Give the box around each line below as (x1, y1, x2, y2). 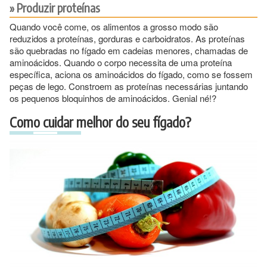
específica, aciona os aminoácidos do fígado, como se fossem (10, 67, 253, 80)
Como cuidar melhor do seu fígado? (10, 113, 191, 131)
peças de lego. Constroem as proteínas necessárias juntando (10, 79, 248, 92)
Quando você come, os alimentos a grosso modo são (10, 20, 218, 33)
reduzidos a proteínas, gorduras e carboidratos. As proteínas (10, 32, 245, 45)
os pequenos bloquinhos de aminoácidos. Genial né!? (10, 91, 216, 104)
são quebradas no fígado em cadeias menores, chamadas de (10, 44, 248, 57)
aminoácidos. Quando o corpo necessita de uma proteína (10, 55, 232, 69)
